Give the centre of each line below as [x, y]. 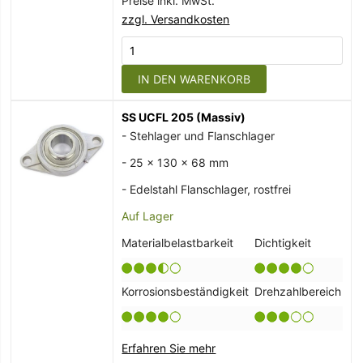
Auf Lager [148, 216]
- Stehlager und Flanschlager [199, 136]
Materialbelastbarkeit [178, 243]
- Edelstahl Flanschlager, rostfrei [207, 190]
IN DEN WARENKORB [194, 79]
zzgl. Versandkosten [176, 19]
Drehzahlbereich [298, 292]
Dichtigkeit [283, 243]
